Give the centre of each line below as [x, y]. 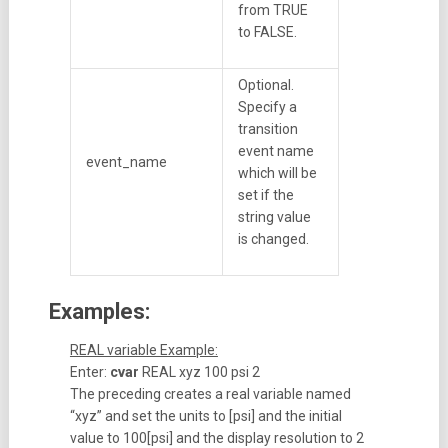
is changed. [273, 239]
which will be [277, 173]
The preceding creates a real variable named [210, 394]
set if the [265, 195]
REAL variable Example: [143, 350]
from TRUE [272, 10]
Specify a [267, 107]
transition [267, 129]
